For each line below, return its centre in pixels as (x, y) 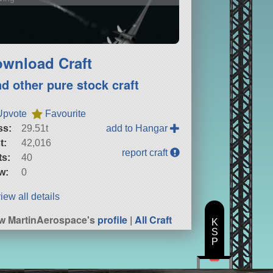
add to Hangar (138, 129)
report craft (146, 153)
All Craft (154, 220)
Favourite (66, 114)
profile (113, 220)
